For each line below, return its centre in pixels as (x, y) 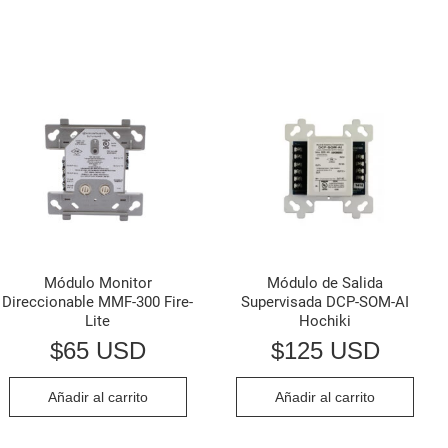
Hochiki (325, 321)
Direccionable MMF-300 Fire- (98, 302)
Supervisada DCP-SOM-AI (325, 302)
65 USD (104, 350)
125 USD (331, 350)
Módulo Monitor (97, 283)
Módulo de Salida (325, 283)
